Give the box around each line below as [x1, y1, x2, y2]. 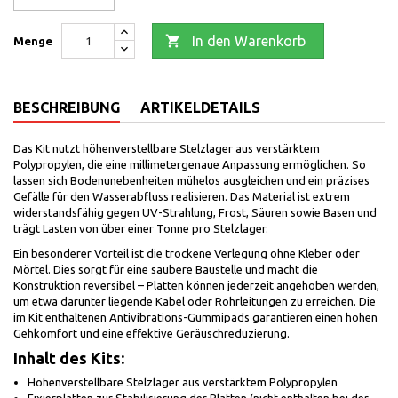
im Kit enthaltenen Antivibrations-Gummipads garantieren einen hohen [13, 311, 378, 323]
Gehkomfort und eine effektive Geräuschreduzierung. [13, 327, 290, 339]
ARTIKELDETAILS [140, 99, 260, 115]
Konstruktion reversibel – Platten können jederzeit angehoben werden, [13, 279, 379, 291]
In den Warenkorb [192, 33, 306, 49]
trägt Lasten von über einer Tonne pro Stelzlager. [13, 222, 268, 235]
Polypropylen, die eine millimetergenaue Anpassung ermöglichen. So [13, 158, 366, 171]
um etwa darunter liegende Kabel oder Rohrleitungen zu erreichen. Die [13, 295, 376, 307]
